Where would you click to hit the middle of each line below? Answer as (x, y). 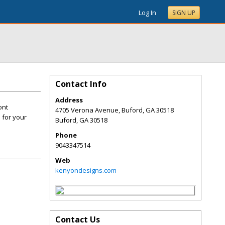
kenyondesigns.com (86, 170)
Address (69, 100)
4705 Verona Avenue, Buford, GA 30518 (115, 110)
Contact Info (81, 84)
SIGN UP (184, 13)
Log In (147, 13)
